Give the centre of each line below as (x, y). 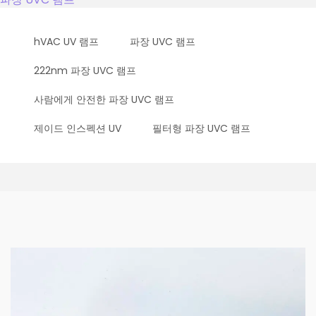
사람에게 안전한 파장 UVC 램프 (104, 100)
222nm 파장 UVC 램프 (85, 71)
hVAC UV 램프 (66, 42)
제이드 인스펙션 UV (78, 129)
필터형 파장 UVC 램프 (201, 129)
